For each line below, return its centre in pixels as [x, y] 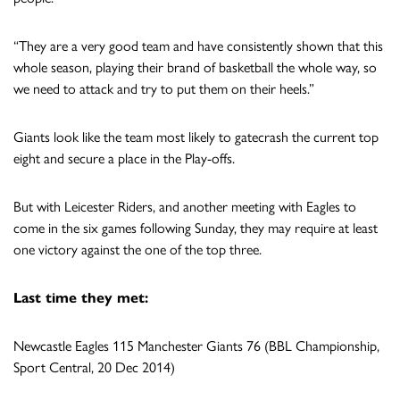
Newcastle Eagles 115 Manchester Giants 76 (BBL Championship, [196, 346]
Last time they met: [81, 297]
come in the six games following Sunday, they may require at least [196, 228]
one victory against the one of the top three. [137, 249]
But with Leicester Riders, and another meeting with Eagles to [185, 206]
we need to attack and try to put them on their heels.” [164, 88]
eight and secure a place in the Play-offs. [124, 158]
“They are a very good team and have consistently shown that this [198, 46]
